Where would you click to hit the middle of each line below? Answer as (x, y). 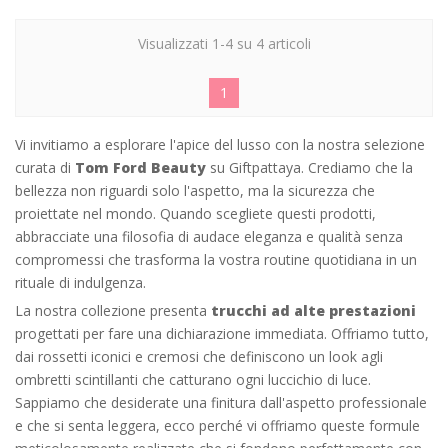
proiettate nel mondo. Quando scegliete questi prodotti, (195, 213)
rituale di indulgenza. (80, 282)
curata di (45, 167)
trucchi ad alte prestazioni (313, 310)
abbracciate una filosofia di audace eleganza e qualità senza (209, 236)
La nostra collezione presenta (113, 310)
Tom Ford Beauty (140, 167)
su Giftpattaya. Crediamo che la (309, 167)
